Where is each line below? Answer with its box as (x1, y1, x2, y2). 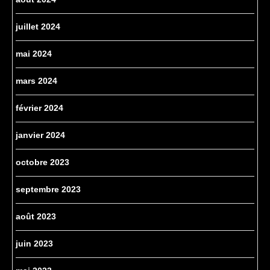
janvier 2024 (16, 130, 65, 140)
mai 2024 (16, 49, 52, 59)
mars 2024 (16, 76, 57, 86)
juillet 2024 (16, 22, 60, 32)
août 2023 (16, 212, 56, 222)
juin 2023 (16, 239, 53, 249)
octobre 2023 (16, 157, 69, 168)
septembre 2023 (16, 184, 81, 195)
